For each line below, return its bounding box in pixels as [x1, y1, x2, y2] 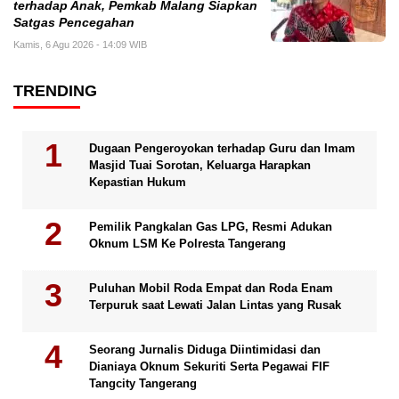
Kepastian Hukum [89, 175, 186, 189]
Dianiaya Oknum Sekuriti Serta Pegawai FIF [89, 359, 330, 373]
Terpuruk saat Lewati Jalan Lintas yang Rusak [89, 297, 341, 312]
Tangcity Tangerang [89, 376, 197, 390]
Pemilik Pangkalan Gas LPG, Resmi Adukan [89, 219, 332, 233]
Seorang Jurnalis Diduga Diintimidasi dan [89, 342, 321, 356]
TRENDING [13, 81, 97, 100]
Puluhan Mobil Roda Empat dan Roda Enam [89, 281, 333, 295]
